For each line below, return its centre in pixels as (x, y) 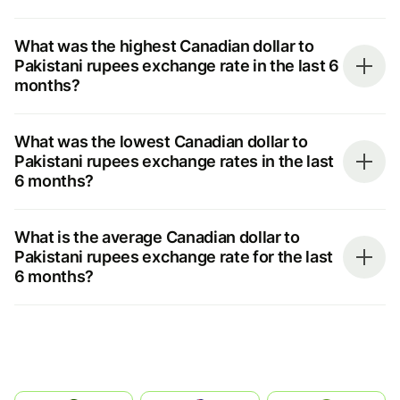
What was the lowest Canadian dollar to (161, 141)
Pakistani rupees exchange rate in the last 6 (177, 65)
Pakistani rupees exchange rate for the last (174, 256)
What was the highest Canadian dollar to (164, 46)
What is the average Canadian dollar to (157, 237)
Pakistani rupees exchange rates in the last (175, 161)
